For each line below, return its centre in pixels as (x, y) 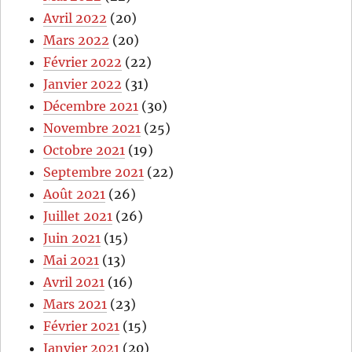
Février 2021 (82, 326)
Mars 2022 (77, 40)
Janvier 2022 (83, 84)
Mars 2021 (75, 304)
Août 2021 (75, 194)
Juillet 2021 (78, 216)
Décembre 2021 (91, 106)
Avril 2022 (75, 18)
